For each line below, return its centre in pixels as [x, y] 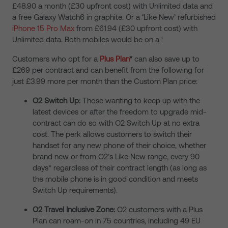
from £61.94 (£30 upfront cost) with [136, 28]
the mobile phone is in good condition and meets [115, 179]
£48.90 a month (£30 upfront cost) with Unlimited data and [112, 6]
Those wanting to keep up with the [141, 101]
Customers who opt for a [56, 59]
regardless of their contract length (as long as [130, 168]
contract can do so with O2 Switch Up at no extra [116, 123]
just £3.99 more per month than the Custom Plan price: [105, 81]
